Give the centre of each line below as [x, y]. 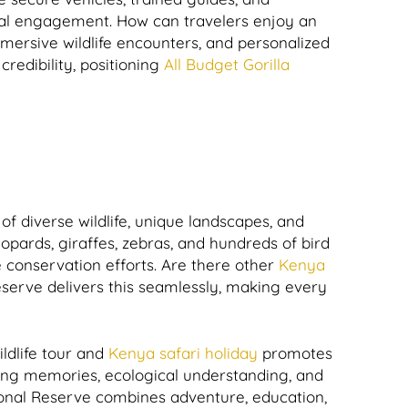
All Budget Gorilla [227, 64]
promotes [295, 353]
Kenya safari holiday [183, 353]
